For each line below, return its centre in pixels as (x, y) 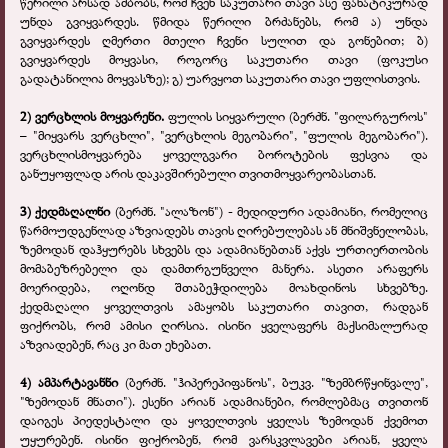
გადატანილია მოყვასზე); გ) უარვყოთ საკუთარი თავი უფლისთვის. (220, 78)
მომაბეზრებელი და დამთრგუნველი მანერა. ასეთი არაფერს (224, 268)
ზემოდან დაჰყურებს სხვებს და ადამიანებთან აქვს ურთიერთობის (224, 249)
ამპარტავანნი (81, 382)
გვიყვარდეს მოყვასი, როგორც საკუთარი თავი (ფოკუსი (224, 59)
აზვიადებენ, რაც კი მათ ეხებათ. (115, 344)
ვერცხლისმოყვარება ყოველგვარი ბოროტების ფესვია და (224, 154)
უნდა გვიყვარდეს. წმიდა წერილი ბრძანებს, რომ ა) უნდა (224, 21)
